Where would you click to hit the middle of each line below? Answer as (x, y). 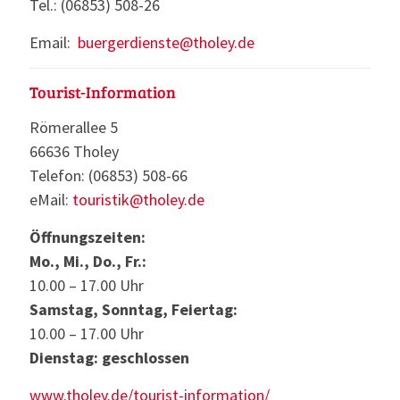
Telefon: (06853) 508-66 (108, 176)
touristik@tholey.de (138, 200)
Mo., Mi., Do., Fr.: (88, 262)
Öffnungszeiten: (87, 237)
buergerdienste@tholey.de (166, 43)
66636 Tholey (74, 152)
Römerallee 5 (74, 128)
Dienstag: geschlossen (109, 358)
